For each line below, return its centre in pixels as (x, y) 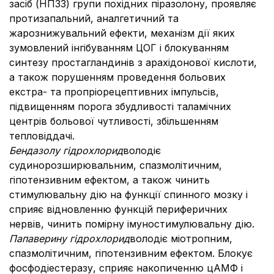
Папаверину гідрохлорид (69, 239)
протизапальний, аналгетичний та (94, 18)
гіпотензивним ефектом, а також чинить (109, 180)
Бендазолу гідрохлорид (66, 150)
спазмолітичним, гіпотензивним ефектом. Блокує (131, 253)
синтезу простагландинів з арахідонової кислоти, (133, 62)
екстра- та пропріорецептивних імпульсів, (114, 92)
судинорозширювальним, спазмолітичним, (116, 165)
